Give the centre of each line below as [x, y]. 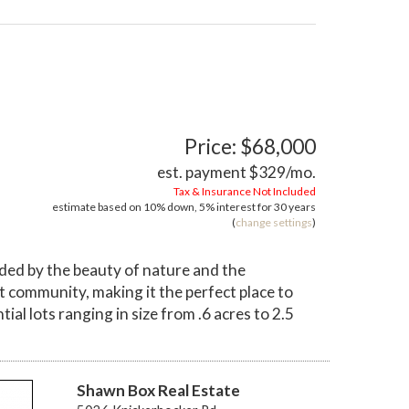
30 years [295, 206]
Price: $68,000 [250, 146]
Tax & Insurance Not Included [245, 191]
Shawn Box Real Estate [158, 390]
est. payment [203, 172]
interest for [244, 206]
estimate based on [98, 206]
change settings [274, 222]
